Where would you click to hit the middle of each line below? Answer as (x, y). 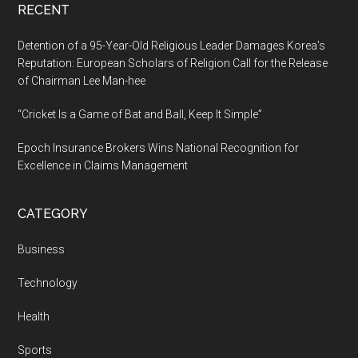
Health (34, 317)
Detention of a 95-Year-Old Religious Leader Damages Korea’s (172, 46)
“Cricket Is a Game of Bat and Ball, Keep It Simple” (140, 115)
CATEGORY (53, 214)
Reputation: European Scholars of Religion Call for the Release (173, 64)
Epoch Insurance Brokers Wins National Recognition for (159, 148)
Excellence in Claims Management (103, 166)
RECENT (44, 10)
